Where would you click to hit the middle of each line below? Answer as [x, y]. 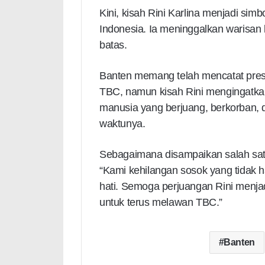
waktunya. [122, 124]
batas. [113, 45]
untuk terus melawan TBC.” [161, 203]
